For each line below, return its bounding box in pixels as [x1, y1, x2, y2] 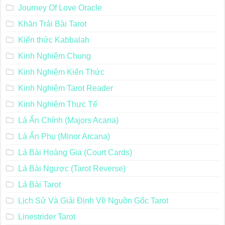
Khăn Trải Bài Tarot [18, 20, 86, 29]
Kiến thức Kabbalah [18, 36, 89, 45]
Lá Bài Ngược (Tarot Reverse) [18, 164, 126, 173]
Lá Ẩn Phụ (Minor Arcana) [18, 132, 110, 141]
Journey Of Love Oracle [18, 4, 102, 13]
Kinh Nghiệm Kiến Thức [18, 68, 104, 77]
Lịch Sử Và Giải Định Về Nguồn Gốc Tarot [18, 196, 168, 205]
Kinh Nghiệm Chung [18, 52, 91, 61]
